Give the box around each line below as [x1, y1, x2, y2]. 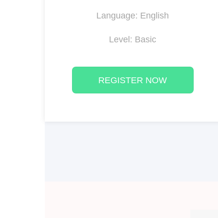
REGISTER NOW [98, 75, 167, 86]
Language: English [96, 11, 169, 21]
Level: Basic [109, 35, 157, 45]
